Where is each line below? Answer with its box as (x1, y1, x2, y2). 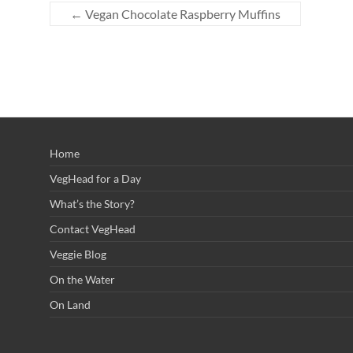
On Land (50, 298, 91, 311)
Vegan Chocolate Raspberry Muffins (83, 6, 281, 22)
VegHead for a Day (50, 172, 141, 185)
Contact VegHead (50, 222, 136, 236)
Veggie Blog (50, 247, 106, 261)
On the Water (50, 273, 115, 286)
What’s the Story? (50, 197, 135, 210)
